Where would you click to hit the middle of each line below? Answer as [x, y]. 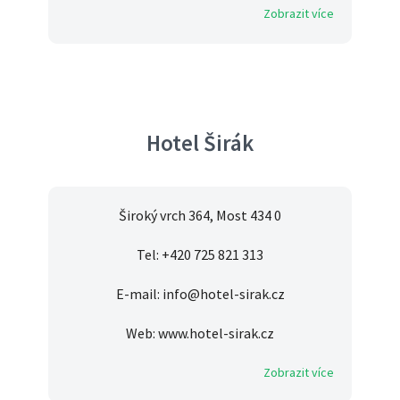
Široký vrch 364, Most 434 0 [200, 216]
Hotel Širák [200, 143]
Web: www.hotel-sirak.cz [200, 333]
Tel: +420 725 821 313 [200, 255]
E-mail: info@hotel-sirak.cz [200, 294]
